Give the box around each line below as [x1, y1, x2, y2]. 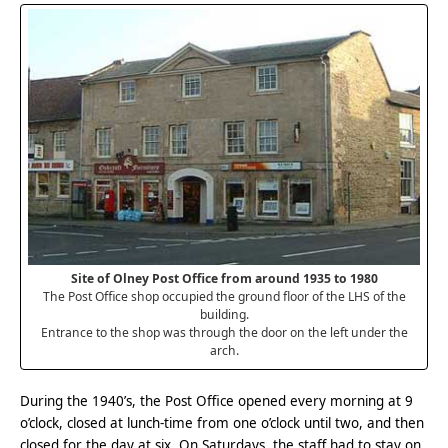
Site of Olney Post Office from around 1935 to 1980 [70, 270, 378, 288]
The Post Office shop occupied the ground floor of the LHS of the [42, 288, 406, 306]
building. [199, 306, 249, 324]
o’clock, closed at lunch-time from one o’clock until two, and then [20, 414, 425, 433]
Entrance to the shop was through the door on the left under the [40, 324, 408, 342]
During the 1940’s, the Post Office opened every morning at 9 [20, 392, 414, 411]
